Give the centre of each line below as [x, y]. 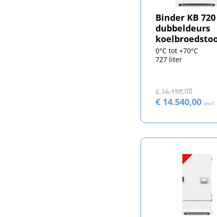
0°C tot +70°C [177, 50]
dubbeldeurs [183, 28]
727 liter [169, 59]
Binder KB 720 [185, 17]
